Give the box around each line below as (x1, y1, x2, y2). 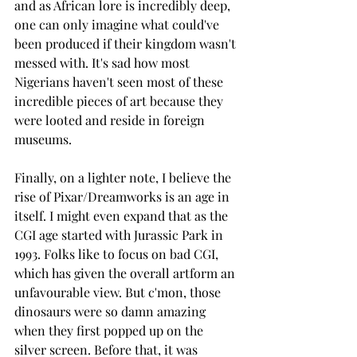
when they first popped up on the (14, 321, 206, 339)
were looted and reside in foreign (14, 111, 208, 128)
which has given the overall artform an (14, 264, 238, 281)
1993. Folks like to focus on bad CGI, (14, 245, 222, 262)
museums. (14, 130, 75, 147)
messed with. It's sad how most (14, 53, 193, 71)
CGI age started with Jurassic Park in (14, 226, 226, 243)
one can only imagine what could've (14, 15, 222, 33)
